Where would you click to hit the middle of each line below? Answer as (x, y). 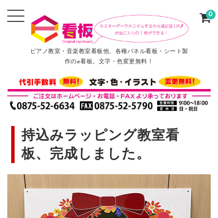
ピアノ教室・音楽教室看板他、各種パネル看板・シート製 (109, 52)
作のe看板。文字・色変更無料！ (109, 62)
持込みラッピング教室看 (101, 136)
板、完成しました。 (86, 154)
